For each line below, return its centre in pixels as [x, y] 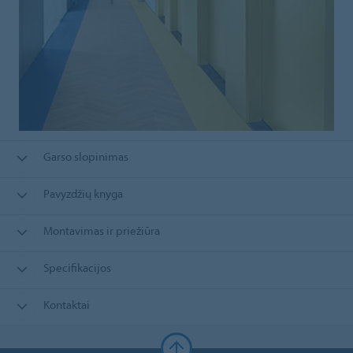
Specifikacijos [77, 268]
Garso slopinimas [85, 157]
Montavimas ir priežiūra [101, 231]
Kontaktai [66, 305]
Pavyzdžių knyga [83, 194]
